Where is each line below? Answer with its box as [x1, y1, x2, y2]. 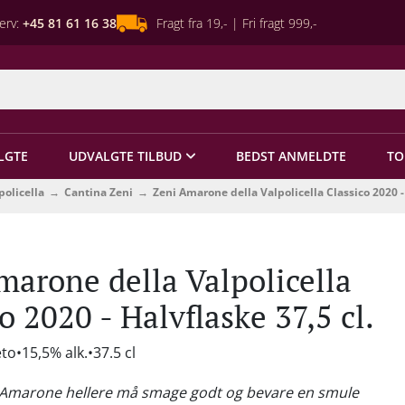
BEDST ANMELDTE [236, 147, 347, 165]
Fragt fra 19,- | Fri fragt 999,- [156, 14, 317, 32]
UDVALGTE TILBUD [68, 147, 182, 165]
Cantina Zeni [64, 184, 133, 200]
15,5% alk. [22, 343, 88, 363]
